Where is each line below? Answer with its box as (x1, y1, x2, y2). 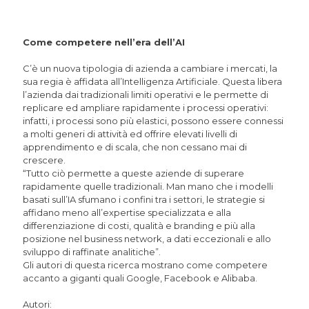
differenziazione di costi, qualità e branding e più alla (23, 220, 255, 232)
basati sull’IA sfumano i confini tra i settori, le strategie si (23, 194, 265, 206)
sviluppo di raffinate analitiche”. (23, 246, 161, 258)
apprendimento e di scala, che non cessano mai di (23, 141, 247, 153)
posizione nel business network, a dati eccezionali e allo (23, 233, 271, 245)
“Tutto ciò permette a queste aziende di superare (23, 168, 244, 179)
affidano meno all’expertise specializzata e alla (23, 207, 231, 219)
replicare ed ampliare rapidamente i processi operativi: (23, 102, 268, 114)
